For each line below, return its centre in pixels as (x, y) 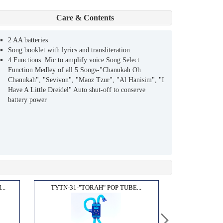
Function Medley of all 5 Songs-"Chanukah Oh (74, 70)
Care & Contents (85, 17)
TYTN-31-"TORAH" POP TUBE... (96, 187)
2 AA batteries (28, 40)
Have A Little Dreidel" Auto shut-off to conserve (77, 90)
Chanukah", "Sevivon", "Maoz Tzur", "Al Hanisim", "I (86, 80)
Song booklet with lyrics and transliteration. (70, 50)
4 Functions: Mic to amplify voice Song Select (74, 60)
